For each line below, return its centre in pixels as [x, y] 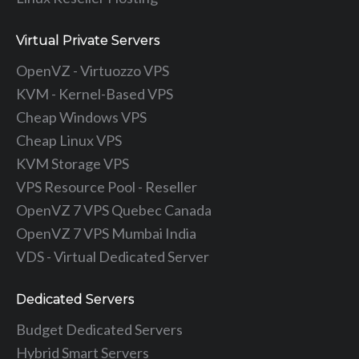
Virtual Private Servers [88, 40]
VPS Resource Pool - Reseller [107, 186]
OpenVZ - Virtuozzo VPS [93, 70]
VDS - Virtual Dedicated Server [113, 256]
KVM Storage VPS [73, 163]
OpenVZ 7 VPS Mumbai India [106, 233]
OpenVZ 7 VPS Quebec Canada [114, 210]
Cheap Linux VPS [69, 140]
